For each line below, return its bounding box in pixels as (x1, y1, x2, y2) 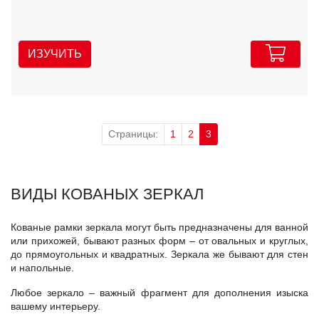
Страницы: (108, 127, 158, 140)
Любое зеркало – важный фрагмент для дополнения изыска (11, 286, 308, 298)
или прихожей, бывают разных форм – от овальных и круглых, (11, 234, 308, 246)
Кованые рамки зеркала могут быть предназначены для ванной (11, 221, 308, 233)
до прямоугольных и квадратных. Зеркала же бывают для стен (11, 248, 308, 260)
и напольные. (11, 261, 74, 273)
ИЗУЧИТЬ (28, 48, 82, 61)
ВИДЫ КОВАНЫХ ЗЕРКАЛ (11, 184, 204, 203)
